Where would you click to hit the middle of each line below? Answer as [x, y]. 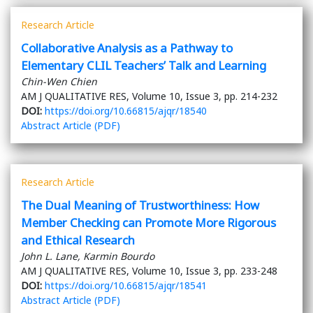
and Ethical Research [78, 240]
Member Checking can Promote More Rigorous [148, 223]
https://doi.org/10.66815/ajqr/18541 [126, 286]
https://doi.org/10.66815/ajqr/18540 [126, 111]
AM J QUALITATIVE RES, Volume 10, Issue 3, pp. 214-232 [149, 96]
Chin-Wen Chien [59, 82]
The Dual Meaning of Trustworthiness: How [140, 205]
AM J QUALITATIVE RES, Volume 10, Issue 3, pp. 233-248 [149, 271]
